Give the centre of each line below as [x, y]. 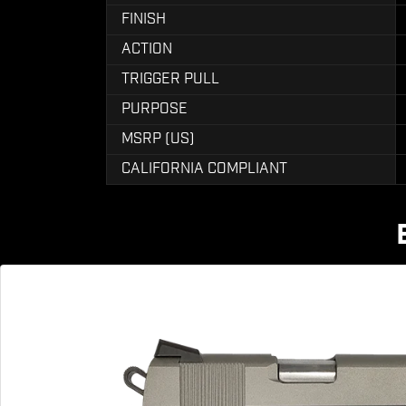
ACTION [147, 49]
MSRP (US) [158, 139]
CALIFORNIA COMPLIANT [204, 169]
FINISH [144, 19]
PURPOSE [155, 109]
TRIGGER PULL [170, 79]
